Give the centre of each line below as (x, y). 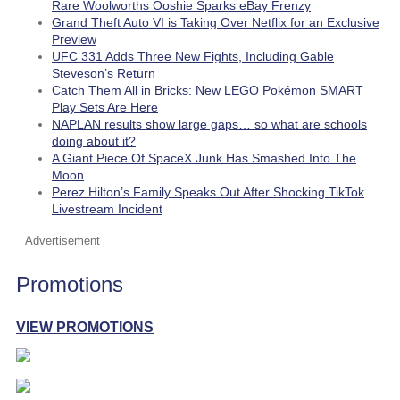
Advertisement (62, 240)
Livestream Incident (107, 208)
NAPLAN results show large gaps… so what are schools (209, 124)
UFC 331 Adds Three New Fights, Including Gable (193, 56)
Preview (74, 39)
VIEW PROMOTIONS (85, 327)
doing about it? (94, 141)
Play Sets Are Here (105, 107)
